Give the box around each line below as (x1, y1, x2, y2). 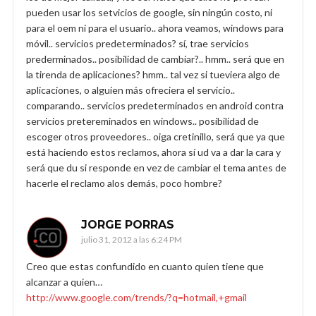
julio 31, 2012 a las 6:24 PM (81, 233, 182, 245)
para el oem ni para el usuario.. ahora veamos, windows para (26, 21, 284, 34)
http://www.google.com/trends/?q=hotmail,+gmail (26, 291, 247, 303)
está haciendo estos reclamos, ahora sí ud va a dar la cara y (26, 145, 281, 158)
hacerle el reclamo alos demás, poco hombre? (26, 176, 222, 189)
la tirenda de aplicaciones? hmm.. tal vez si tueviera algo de (26, 68, 280, 80)
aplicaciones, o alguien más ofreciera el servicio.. (26, 83, 235, 96)
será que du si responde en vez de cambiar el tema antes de (26, 161, 286, 174)
